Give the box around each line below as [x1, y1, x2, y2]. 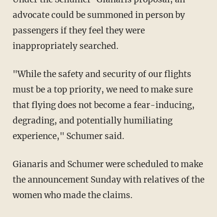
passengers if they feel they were [12, 25, 145, 36]
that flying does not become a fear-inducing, [12, 99, 195, 110]
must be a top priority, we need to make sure [12, 84, 193, 95]
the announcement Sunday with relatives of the [12, 174, 204, 185]
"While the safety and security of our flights [12, 68, 191, 79]
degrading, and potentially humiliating [12, 115, 172, 126]
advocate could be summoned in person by [12, 9, 185, 20]
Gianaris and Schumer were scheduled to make [12, 158, 203, 170]
